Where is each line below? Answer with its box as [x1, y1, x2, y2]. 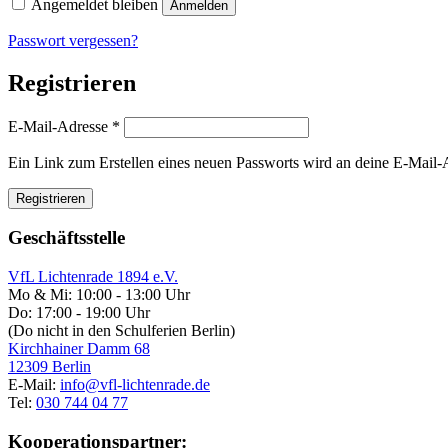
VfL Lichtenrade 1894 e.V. [8, 268, 178, 286]
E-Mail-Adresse [8, 117, 112, 135]
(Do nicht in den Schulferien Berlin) [8, 322, 235, 340]
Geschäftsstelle [8, 227, 125, 249]
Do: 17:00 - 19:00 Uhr [8, 304, 150, 322]
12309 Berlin [8, 358, 91, 376]
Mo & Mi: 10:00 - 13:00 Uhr [8, 286, 190, 304]
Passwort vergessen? [8, 31, 138, 49]
